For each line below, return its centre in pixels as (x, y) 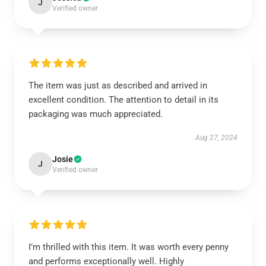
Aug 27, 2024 (216, 138)
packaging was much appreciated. (96, 114)
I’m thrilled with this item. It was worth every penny (129, 247)
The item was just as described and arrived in (118, 85)
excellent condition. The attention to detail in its (123, 100)
